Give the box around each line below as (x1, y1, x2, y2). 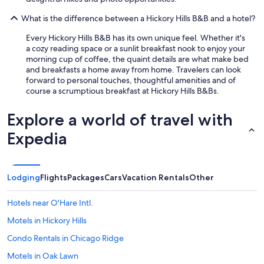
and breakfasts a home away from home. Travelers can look (26, 64, 241, 75)
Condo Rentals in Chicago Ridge (7, 233, 124, 244)
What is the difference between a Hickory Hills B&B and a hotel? (21, 13, 255, 24)
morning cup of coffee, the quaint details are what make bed (26, 54, 249, 65)
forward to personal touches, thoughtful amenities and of (26, 75, 236, 86)
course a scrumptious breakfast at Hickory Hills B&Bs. (26, 85, 219, 97)
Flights (40, 172, 67, 183)
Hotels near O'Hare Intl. (7, 197, 93, 209)
